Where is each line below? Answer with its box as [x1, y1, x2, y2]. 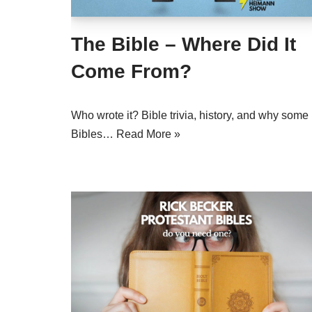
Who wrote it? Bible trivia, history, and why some [71, 109, 309, 121]
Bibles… [71, 128, 116, 140]
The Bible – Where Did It [71, 33, 296, 55]
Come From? [71, 61, 192, 82]
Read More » [116, 128, 180, 140]
